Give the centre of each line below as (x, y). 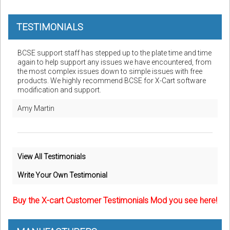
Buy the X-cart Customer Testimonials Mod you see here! (115, 201)
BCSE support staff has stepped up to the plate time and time (114, 53)
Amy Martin (36, 109)
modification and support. (59, 90)
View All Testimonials (52, 157)
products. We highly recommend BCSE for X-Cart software (112, 81)
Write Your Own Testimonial (62, 175)
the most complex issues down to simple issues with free (110, 72)
